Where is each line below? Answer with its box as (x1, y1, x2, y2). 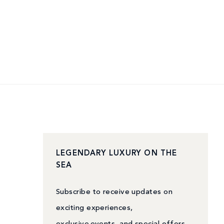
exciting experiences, (56, 204, 133, 212)
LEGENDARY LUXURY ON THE (56, 150, 177, 158)
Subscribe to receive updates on (56, 188, 172, 196)
